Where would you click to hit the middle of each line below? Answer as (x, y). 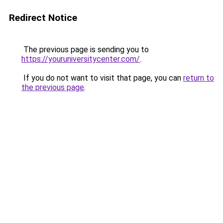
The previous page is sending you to (85, 50)
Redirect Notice (43, 18)
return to (199, 78)
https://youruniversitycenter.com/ (81, 59)
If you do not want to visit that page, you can (102, 78)
